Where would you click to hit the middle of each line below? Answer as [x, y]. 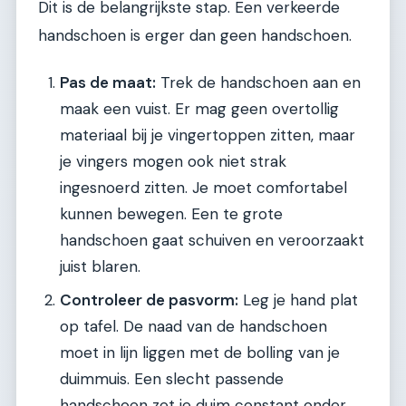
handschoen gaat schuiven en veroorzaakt [212, 241]
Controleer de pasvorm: [149, 300]
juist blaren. [100, 267]
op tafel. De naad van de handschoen [193, 327]
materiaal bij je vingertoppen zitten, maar [208, 135]
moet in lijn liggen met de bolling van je [200, 353]
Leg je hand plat [298, 300]
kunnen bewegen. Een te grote [171, 214]
